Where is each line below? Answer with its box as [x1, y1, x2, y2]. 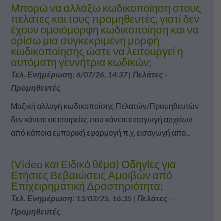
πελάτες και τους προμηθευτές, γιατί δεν [10, 11, 199, 25]
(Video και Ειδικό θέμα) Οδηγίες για [10, 157, 176, 171]
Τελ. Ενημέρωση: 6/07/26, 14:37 [10, 69, 127, 79]
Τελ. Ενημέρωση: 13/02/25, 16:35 [10, 193, 132, 203]
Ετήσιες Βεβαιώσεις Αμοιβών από [10, 168, 172, 182]
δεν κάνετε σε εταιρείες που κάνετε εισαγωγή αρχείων [10, 114, 192, 124]
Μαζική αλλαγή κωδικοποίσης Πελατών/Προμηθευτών [10, 101, 199, 110]
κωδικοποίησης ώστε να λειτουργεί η [10, 44, 183, 58]
